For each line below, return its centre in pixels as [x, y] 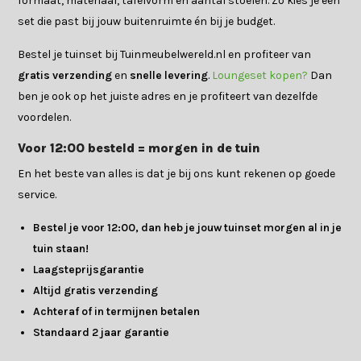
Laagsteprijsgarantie [89, 269]
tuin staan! [61, 248]
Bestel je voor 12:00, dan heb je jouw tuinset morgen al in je [188, 227]
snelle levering [168, 75]
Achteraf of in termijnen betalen [117, 311]
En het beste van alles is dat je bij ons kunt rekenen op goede [177, 173]
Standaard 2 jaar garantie [102, 332]
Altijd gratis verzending [96, 290]
